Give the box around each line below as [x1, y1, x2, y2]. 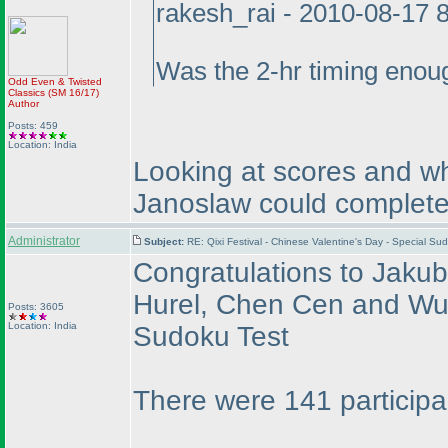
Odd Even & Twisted [8, 76, 102, 87]
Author [8, 98, 39, 109]
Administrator [8, 234, 80, 248]
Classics [8, 87, 48, 98]
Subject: [144, 236, 187, 247]
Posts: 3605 [8, 301, 64, 312]
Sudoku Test [133, 321, 289, 352]
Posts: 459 [8, 120, 58, 131]
